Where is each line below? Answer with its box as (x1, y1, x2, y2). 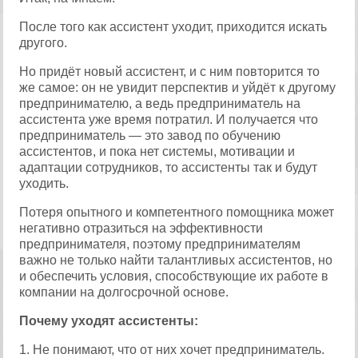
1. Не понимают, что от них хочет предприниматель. (19, 343, 325, 356)
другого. (19, 36, 68, 50)
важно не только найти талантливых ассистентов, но (19, 253, 333, 267)
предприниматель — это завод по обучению (19, 129, 281, 142)
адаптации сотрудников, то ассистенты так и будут (19, 161, 318, 174)
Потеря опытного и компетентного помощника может (19, 205, 335, 219)
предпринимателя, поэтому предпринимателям (19, 237, 301, 251)
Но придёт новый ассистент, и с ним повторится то (19, 65, 320, 78)
